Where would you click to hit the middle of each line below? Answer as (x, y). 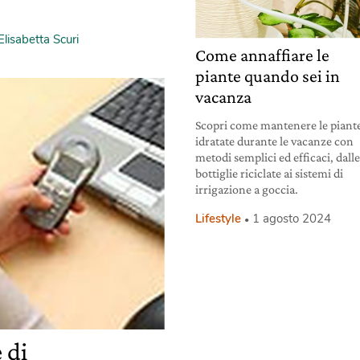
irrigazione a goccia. (247, 189)
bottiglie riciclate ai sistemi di (270, 173)
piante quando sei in (268, 76)
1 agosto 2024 (292, 218)
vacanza (224, 96)
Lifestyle (219, 218)
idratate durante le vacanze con (275, 141)
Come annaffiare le (263, 55)
